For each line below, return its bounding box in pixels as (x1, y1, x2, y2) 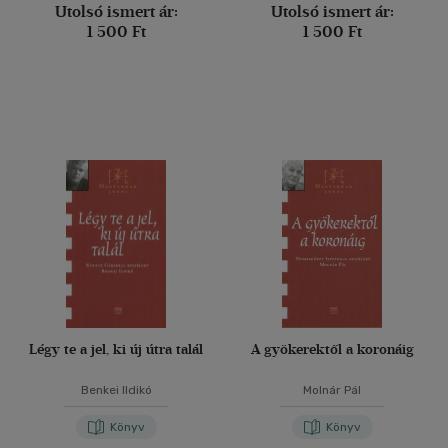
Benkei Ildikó (80, 383, 152, 397)
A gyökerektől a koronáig (250, 341, 414, 358)
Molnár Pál (303, 383, 361, 397)
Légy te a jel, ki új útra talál (29, 341, 203, 358)
